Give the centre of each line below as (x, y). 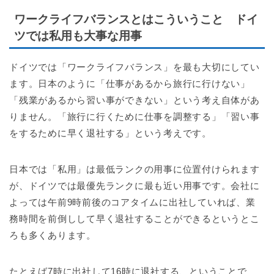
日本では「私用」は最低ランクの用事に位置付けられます (135, 169)
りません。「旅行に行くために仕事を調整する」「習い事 (135, 117)
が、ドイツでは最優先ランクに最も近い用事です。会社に (135, 186)
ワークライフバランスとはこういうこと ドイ (136, 20)
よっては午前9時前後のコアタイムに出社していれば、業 (132, 202)
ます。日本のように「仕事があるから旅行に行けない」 (130, 84)
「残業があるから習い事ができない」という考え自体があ (135, 100)
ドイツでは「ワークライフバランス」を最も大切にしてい (135, 67)
